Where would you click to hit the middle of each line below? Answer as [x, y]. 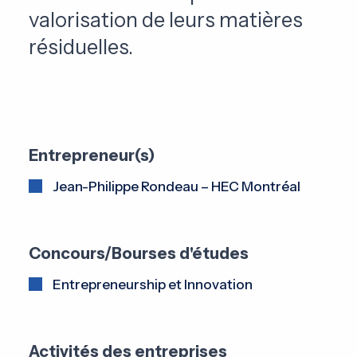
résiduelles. [82, 47]
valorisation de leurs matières [165, 20]
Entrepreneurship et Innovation [152, 285]
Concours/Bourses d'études [138, 254]
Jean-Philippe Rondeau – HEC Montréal [176, 187]
